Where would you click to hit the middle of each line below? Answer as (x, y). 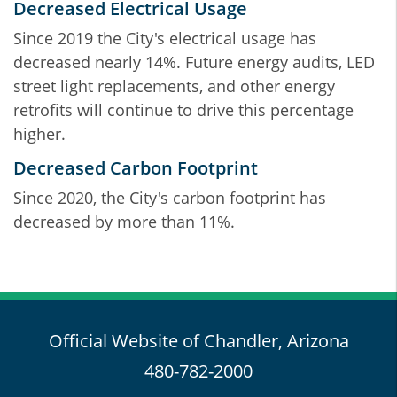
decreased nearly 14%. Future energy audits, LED (194, 62)
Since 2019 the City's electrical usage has (165, 38)
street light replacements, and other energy (174, 86)
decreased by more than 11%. (124, 221)
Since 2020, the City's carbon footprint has (170, 197)
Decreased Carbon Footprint (136, 167)
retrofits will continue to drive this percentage (183, 109)
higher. (39, 133)
